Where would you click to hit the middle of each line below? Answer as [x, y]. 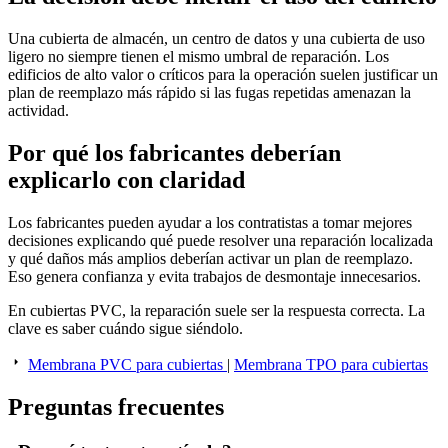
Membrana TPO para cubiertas [331, 365]
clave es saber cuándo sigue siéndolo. [125, 329]
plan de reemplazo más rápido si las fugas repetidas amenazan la [209, 93]
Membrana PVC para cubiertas [127, 365]
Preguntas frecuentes [116, 406]
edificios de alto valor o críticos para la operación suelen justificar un [223, 75]
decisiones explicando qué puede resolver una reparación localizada [220, 241]
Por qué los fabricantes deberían [174, 153]
